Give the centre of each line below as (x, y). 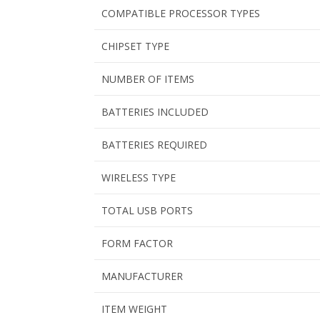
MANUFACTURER (142, 276)
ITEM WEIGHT (134, 309)
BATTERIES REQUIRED (154, 145)
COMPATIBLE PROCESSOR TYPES (181, 14)
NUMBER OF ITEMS (148, 79)
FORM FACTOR (137, 244)
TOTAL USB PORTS (147, 211)
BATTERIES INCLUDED (155, 112)
